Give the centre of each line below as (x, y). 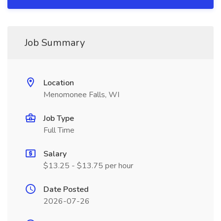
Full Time (59, 130)
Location (59, 83)
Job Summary (55, 43)
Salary (55, 154)
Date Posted (66, 189)
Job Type (59, 118)
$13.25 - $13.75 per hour (88, 166)
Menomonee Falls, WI (81, 95)
